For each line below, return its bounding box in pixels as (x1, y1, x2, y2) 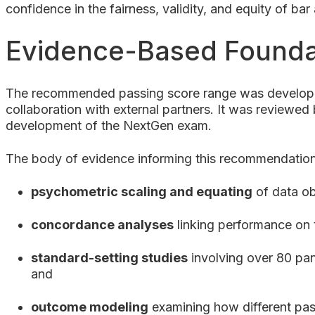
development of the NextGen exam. (6, 117, 215, 133)
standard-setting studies (31, 250, 188, 265)
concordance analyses (31, 217, 174, 232)
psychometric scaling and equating (31, 184, 252, 199)
